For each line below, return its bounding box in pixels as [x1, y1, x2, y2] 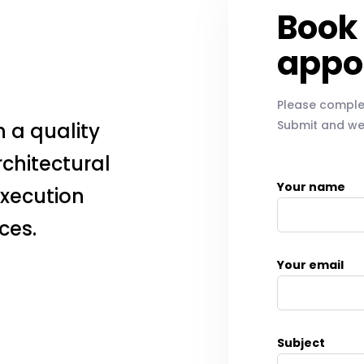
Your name [277, 178, 345, 195]
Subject [277, 334, 325, 351]
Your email [277, 256, 344, 273]
